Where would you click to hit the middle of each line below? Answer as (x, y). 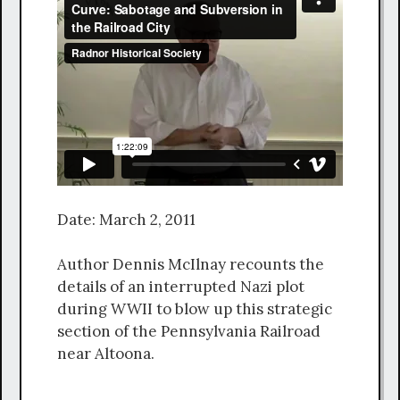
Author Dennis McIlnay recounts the (191, 265)
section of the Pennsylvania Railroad (189, 332)
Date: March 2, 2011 (126, 219)
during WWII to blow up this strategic (195, 309)
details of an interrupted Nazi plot (181, 287)
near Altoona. (106, 354)
